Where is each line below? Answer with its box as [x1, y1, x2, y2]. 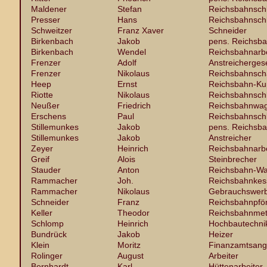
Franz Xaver [117, 26, 164, 35]
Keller [31, 208, 52, 218]
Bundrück [31, 229, 67, 239]
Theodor [117, 208, 150, 218]
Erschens [31, 111, 66, 121]
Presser [31, 15, 60, 24]
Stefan [117, 4, 142, 14]
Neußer [31, 101, 60, 110]
